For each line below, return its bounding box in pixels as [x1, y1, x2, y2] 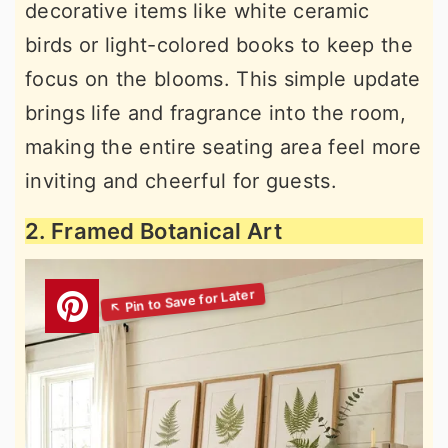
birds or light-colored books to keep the [25, 32, 413, 57]
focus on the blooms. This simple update [25, 66, 421, 91]
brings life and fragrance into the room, [25, 100, 406, 125]
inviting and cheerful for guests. [25, 168, 337, 193]
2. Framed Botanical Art [25, 217, 282, 244]
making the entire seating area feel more [25, 134, 421, 159]
